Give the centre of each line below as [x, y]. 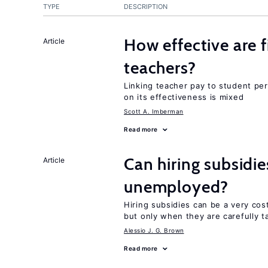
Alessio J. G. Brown [154, 230]
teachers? [160, 68]
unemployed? [176, 187]
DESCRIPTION [146, 7]
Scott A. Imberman [154, 111]
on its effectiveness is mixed [184, 97]
